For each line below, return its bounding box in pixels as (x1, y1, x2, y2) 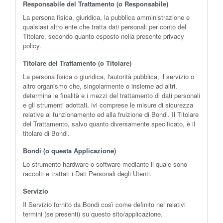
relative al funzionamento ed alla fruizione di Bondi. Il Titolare (23, 110, 199, 119)
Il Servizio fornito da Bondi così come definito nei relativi (23, 200, 186, 210)
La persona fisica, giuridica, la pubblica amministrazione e (23, 12, 190, 22)
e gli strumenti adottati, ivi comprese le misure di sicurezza (23, 100, 193, 110)
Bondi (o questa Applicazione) (23, 146, 116, 156)
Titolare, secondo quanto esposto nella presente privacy (23, 31, 184, 41)
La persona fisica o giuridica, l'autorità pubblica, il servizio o (23, 72, 194, 82)
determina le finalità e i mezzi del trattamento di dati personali (23, 91, 200, 101)
